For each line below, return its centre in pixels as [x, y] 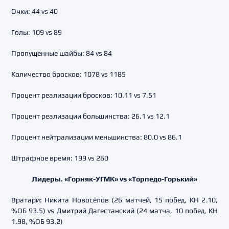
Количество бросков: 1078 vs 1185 [68, 74]
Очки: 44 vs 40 [35, 11]
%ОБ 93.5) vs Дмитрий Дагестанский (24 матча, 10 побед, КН [114, 211]
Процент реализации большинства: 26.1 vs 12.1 [90, 116]
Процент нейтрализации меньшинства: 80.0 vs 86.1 [97, 137]
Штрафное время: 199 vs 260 [60, 158]
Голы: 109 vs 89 [37, 32]
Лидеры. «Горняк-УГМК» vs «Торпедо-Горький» [114, 179]
